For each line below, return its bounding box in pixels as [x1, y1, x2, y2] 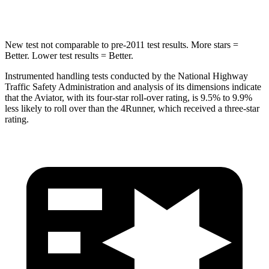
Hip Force [74, 1, 106, 10]
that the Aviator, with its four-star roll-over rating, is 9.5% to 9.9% [5, 92, 252, 103]
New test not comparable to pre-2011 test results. [5, 39, 189, 50]
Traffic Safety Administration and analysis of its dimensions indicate [5, 81, 261, 92]
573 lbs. [138, 1, 163, 10]
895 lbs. [182, 1, 208, 10]
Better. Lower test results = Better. [5, 50, 133, 61]
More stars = [189, 39, 238, 50]
